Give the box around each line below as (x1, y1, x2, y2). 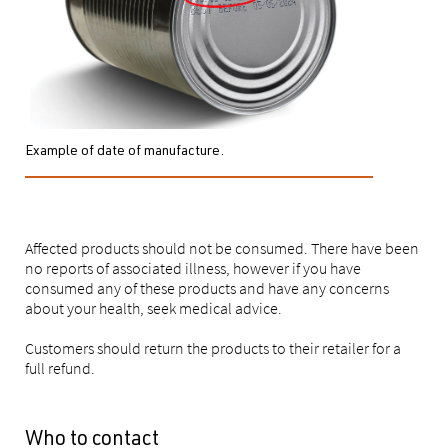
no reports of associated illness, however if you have (25, 258, 361, 278)
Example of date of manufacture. (25, 145, 224, 159)
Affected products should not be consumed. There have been (25, 238, 419, 258)
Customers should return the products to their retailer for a (25, 338, 401, 358)
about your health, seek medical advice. (25, 298, 282, 318)
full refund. (25, 358, 95, 378)
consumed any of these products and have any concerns (25, 278, 389, 298)
